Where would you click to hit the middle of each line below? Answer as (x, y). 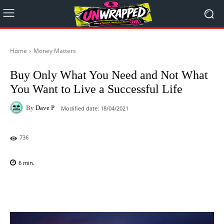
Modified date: (80, 108)
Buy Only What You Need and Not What (109, 75)
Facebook (46, 188)
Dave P (45, 107)
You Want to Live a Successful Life (96, 89)
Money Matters (55, 51)
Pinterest (149, 188)
